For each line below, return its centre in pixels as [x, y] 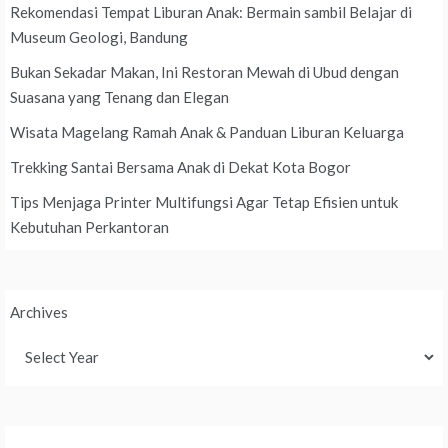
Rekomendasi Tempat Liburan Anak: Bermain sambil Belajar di [211, 12]
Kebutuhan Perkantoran [89, 227]
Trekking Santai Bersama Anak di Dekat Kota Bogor [180, 167]
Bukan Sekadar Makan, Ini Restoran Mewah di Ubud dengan [204, 72]
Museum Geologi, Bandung [99, 37]
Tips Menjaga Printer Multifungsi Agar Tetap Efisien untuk [204, 202]
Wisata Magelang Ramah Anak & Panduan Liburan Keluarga [207, 132]
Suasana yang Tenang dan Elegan [119, 97]
